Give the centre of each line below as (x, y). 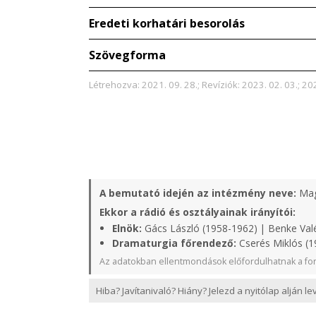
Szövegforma (127, 55)
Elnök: (127, 228)
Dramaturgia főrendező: (174, 243)
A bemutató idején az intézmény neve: (198, 193)
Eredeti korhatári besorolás (167, 23)
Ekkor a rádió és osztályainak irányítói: (197, 212)
